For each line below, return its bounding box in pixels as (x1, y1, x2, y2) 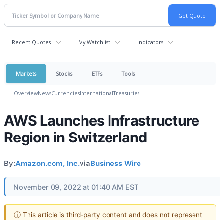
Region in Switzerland (4, 129, 147, 146)
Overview (14, 89, 38, 97)
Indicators (137, 38, 163, 46)
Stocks (56, 70, 72, 77)
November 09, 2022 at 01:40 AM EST (13, 183, 138, 191)
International (80, 89, 113, 97)
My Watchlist (78, 38, 110, 46)
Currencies (51, 89, 80, 97)
